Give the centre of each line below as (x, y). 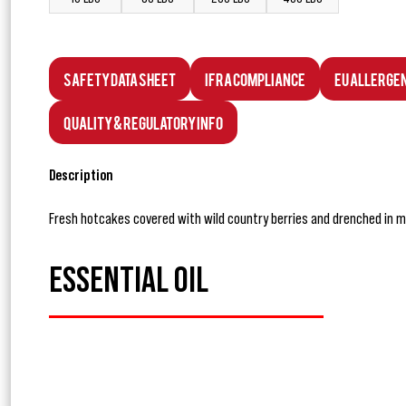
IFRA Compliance (255, 79)
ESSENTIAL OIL (129, 281)
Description (81, 175)
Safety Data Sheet (120, 79)
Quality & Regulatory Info (143, 122)
